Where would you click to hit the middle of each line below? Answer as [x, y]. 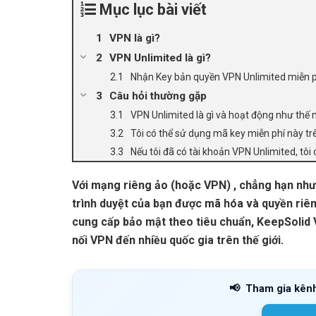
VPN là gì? [135, 38]
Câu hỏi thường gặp [158, 96]
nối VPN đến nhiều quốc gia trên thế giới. [178, 240]
